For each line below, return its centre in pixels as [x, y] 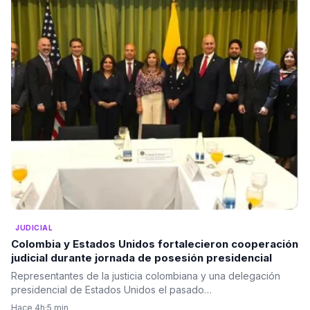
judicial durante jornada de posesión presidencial [142, 257]
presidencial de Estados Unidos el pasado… [111, 289]
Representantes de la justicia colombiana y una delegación [146, 275]
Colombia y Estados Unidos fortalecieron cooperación [155, 244]
